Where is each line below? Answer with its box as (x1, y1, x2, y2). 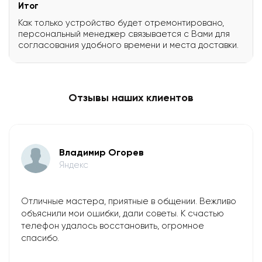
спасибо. (21, 232, 59, 243)
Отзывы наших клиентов (68, 91, 194, 104)
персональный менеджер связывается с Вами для (18, 28, 230, 39)
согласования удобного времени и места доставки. (18, 39, 239, 50)
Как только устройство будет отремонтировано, (18, 17, 224, 28)
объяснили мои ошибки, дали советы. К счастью (21, 208, 224, 219)
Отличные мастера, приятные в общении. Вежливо (21, 195, 236, 206)
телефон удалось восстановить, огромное (21, 220, 204, 231)
